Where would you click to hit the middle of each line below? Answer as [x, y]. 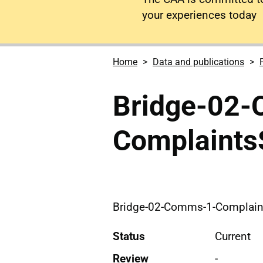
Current [232, 236]
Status [129, 236]
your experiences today [199, 15]
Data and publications [198, 62]
